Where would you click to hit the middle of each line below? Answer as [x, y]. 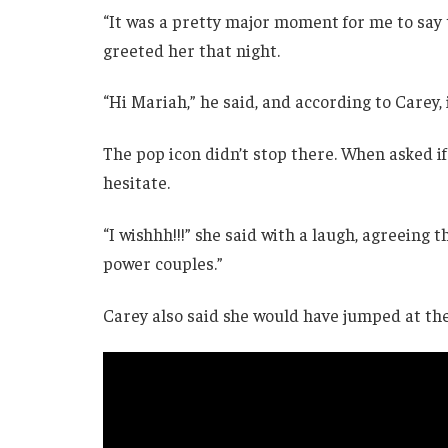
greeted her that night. [191, 49]
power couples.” [163, 262]
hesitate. [136, 182]
